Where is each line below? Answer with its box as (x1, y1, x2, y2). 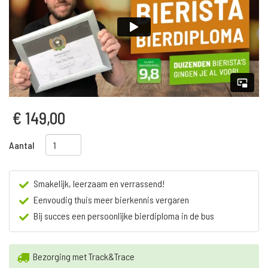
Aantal (9, 139, 36, 151)
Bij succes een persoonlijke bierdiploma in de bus (33, 210, 214, 222)
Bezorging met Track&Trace (33, 251, 135, 263)
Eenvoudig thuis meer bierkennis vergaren (33, 194, 189, 206)
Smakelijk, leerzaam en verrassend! (33, 178, 165, 190)
